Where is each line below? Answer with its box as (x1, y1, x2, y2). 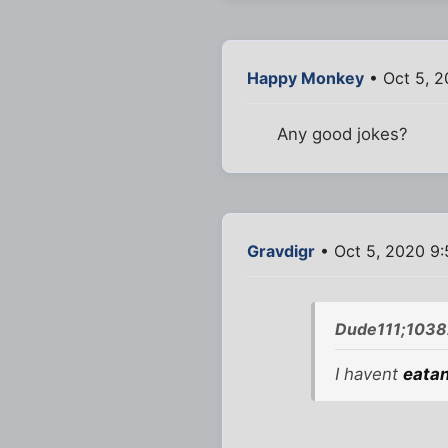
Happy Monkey (247, 67, 364, 88)
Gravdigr (247, 241, 315, 262)
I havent (334, 363, 403, 384)
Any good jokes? (277, 124, 409, 145)
